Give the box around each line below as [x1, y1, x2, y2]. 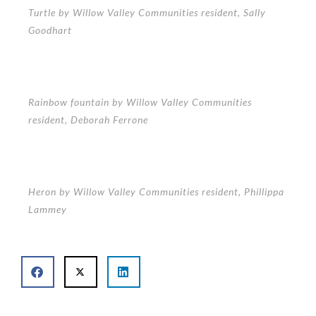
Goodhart [28, 23, 72, 36]
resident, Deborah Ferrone [28, 113, 148, 126]
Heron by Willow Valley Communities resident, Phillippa [28, 185, 284, 197]
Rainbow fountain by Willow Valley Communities [28, 95, 252, 108]
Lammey [28, 202, 67, 215]
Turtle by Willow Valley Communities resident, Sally [28, 6, 266, 18]
